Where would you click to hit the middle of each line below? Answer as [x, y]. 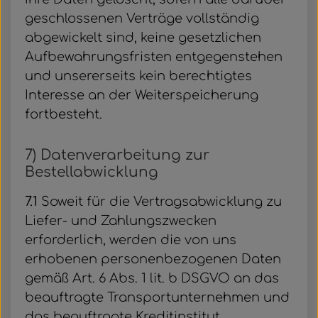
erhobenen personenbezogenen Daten [153, 259]
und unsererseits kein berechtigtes [138, 76]
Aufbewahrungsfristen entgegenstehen [154, 57]
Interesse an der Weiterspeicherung [142, 95]
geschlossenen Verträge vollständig [142, 18]
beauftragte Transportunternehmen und [157, 297]
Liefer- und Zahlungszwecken [121, 221]
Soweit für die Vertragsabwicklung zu [160, 202]
